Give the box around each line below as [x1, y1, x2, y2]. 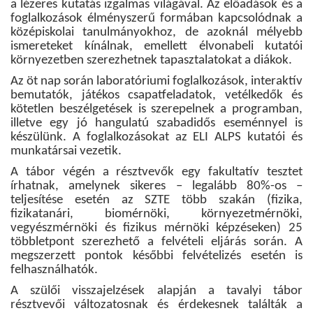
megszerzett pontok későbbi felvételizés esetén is [10, 249, 303, 263]
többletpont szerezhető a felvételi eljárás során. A [10, 235, 303, 249]
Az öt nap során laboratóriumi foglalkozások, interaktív [10, 75, 303, 89]
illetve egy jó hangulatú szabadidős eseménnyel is [10, 117, 303, 131]
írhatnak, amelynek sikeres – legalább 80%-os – [10, 180, 303, 194]
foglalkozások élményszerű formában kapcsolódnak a [10, 12, 303, 26]
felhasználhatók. [10, 263, 98, 277]
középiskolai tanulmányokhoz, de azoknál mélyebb [10, 26, 303, 40]
